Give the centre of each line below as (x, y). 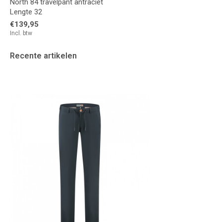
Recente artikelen (43, 55)
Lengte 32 (26, 12)
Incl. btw (21, 33)
